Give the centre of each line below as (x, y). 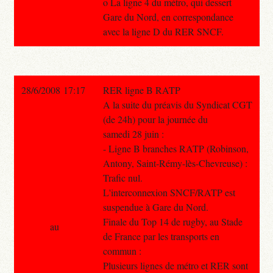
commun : (122, 250)
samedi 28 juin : (133, 133)
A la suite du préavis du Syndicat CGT (177, 104)
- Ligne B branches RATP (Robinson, (175, 148)
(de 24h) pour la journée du (155, 119)
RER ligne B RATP (141, 90)
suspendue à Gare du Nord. (155, 207)
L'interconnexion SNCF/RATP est (169, 192)
